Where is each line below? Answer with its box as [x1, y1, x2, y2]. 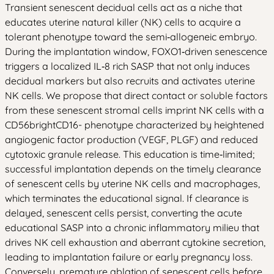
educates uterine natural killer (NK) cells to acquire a [5, 15, 241, 28]
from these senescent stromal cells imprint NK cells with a [5, 103, 264, 116]
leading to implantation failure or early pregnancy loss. [5, 250, 253, 263]
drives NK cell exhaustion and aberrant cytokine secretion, [5, 235, 265, 248]
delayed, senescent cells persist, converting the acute [5, 206, 242, 219]
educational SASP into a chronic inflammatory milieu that [5, 221, 259, 234]
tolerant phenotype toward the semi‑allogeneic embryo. [5, 30, 257, 43]
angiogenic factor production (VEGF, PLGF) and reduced [5, 133, 258, 146]
